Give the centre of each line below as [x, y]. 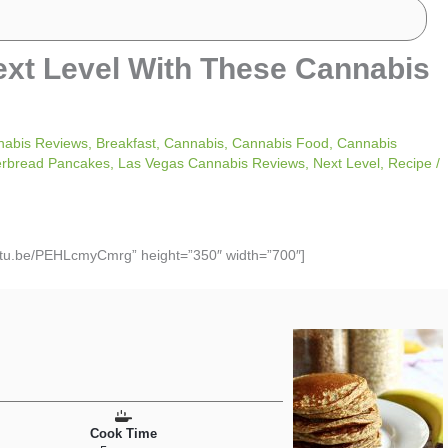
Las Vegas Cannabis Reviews [211, 163]
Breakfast [126, 143]
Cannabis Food [280, 143]
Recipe [410, 163]
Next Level [346, 163]
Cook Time [123, 434]
